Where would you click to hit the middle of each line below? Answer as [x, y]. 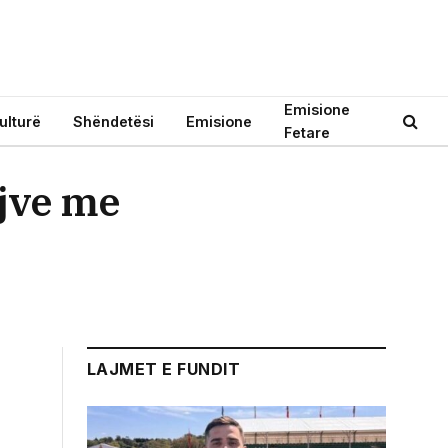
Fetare [307, 132]
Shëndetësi [113, 121]
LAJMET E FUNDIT [164, 369]
